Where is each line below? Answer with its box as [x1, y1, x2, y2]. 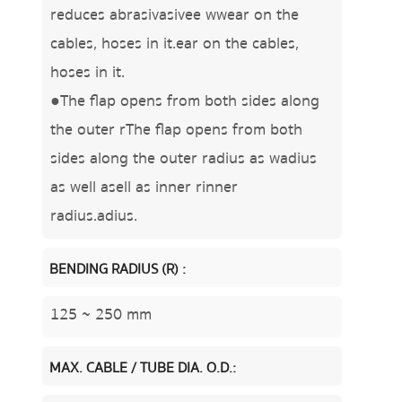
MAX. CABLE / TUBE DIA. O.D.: [48, 355, 236, 380]
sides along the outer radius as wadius [49, 145, 317, 172]
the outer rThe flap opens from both [49, 117, 302, 144]
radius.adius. [49, 203, 137, 230]
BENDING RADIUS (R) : [48, 258, 186, 282]
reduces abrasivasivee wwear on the [49, 2, 299, 29]
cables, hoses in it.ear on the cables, [49, 31, 299, 57]
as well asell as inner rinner [49, 174, 238, 201]
